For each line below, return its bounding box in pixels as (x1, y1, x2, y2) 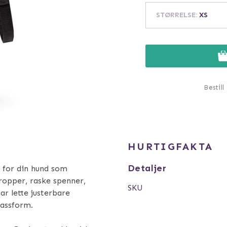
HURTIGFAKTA (128, 140, 213, 153)
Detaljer (128, 163, 167, 174)
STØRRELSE (156, 11, 196, 19)
